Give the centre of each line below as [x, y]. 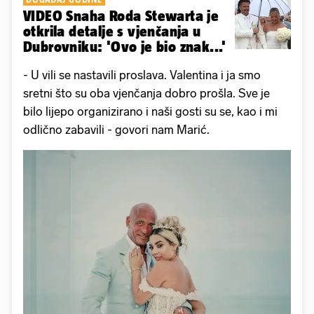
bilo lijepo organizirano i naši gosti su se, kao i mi [150, 111]
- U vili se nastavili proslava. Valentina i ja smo [142, 75]
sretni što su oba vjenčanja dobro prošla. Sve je [146, 93]
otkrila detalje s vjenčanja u [112, 31]
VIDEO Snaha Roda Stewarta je [121, 16]
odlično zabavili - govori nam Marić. [118, 130]
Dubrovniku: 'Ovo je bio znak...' [125, 47]
